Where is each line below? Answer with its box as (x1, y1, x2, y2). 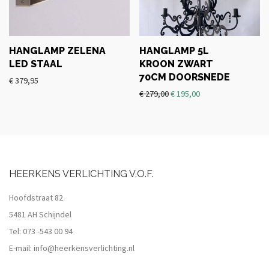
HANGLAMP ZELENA (9, 45, 106, 56)
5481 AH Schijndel (9, 209, 71, 220)
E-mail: (9, 243, 34, 253)
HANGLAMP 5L (139, 45, 209, 56)
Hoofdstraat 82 (9, 192, 63, 203)
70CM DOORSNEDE (139, 71, 230, 83)
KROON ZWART (139, 58, 213, 70)
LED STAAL (9, 58, 62, 70)
